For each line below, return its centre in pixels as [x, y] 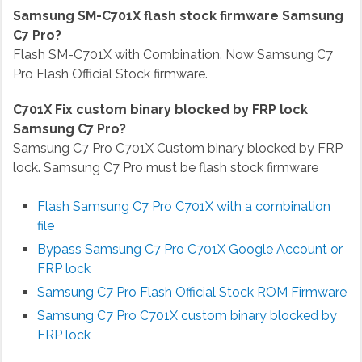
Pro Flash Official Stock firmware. [110, 74]
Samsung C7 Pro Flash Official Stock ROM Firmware [192, 293]
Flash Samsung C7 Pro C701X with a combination [183, 207]
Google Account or [285, 250]
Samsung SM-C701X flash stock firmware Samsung [178, 16]
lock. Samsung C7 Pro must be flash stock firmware [165, 168]
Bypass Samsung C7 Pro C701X [133, 250]
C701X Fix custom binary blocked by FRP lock [160, 110]
